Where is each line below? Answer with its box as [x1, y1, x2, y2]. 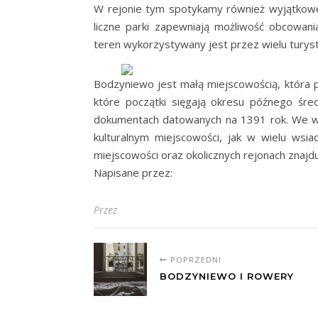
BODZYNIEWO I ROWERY [160, 270, 294, 283]
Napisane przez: [94, 165, 172, 180]
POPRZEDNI [168, 254, 221, 265]
